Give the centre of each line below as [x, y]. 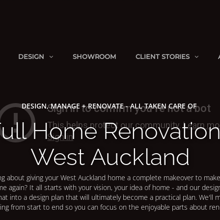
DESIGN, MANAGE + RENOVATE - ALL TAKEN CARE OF [109, 106]
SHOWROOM [94, 56]
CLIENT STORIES [162, 56]
